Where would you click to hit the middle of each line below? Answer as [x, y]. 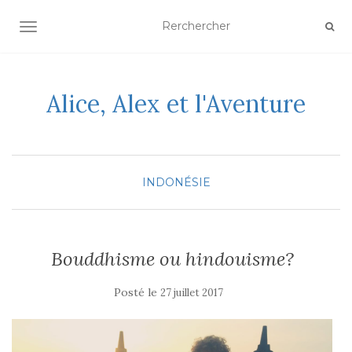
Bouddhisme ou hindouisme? [172, 259]
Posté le [137, 292]
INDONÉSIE [176, 182]
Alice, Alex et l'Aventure [176, 104]
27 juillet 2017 [191, 293]
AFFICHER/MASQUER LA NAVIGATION [137, 28]
